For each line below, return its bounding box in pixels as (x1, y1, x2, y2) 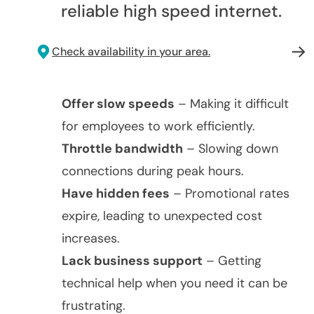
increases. (62, 229, 120, 247)
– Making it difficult (175, 95, 289, 112)
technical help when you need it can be (62, 274, 287, 292)
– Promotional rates (170, 184, 289, 202)
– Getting (203, 252, 261, 269)
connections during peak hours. (62, 162, 244, 179)
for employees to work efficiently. (62, 117, 255, 135)
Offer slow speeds (62, 95, 175, 112)
